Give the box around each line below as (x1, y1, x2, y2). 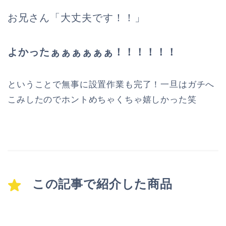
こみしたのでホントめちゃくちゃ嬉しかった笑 (8, 94, 197, 104)
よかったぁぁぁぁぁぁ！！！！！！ (8, 46, 177, 58)
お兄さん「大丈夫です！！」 (8, 12, 145, 23)
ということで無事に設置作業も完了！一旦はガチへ (8, 79, 215, 89)
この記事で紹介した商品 (32, 177, 173, 191)
